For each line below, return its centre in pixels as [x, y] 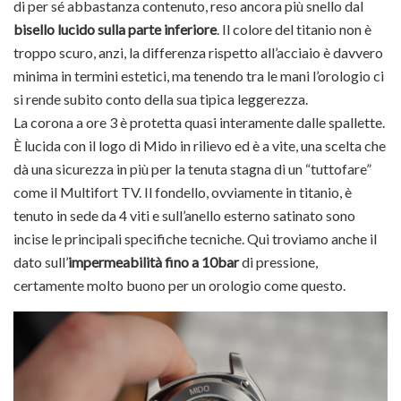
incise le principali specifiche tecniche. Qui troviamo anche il [195, 239]
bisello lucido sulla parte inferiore [115, 30]
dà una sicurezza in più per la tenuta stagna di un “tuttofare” [192, 169]
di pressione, [278, 262]
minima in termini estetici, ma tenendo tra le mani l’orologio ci [199, 76]
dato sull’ [41, 262]
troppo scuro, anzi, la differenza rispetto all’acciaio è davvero [198, 53]
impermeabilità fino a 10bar [154, 262]
